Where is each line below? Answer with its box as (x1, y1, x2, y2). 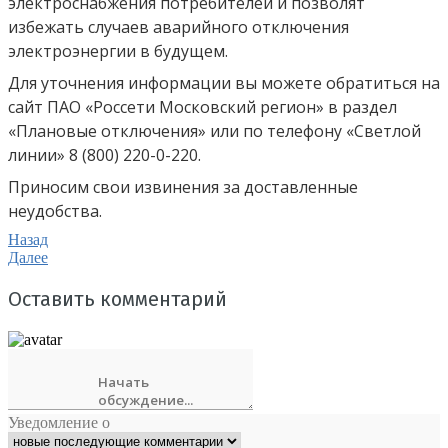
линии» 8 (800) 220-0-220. (8, 144, 201, 166)
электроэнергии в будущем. (8, 40, 228, 62)
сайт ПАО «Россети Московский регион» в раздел (8, 96, 397, 118)
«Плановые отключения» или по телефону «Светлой (8, 120, 421, 142)
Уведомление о (8, 414, 110, 431)
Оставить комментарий (8, 287, 227, 311)
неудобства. (8, 200, 102, 222)
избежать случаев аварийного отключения (8, 16, 349, 38)
